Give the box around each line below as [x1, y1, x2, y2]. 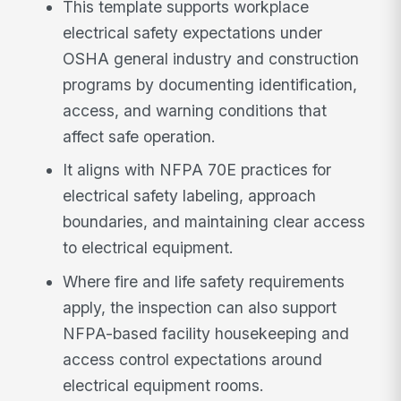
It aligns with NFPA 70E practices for [63, 160, 332, 180]
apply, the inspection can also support [63, 298, 337, 318]
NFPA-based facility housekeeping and [63, 324, 350, 344]
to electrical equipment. [63, 238, 235, 258]
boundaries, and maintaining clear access [63, 212, 366, 232]
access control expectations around [63, 350, 323, 370]
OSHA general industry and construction [63, 48, 360, 68]
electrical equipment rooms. [63, 376, 265, 396]
